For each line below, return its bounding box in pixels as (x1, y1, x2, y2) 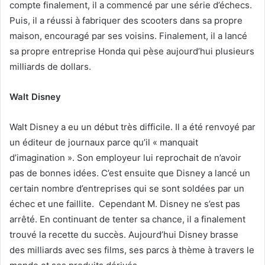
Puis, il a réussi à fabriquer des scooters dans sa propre (9, 14, 243, 26)
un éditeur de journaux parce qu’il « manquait (9, 136, 198, 148)
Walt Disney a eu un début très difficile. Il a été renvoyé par (9, 121, 256, 132)
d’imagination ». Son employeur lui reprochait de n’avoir (9, 151, 241, 163)
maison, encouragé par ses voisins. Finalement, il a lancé (9, 30, 247, 41)
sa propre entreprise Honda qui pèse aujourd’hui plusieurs (9, 45, 254, 57)
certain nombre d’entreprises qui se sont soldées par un (9, 182, 244, 194)
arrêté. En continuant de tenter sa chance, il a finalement (9, 213, 245, 225)
